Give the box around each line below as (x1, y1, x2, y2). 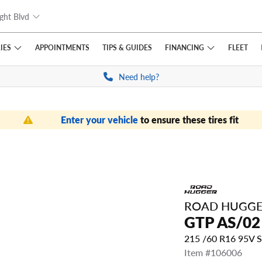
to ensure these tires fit (140, 113, 239, 126)
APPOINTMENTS (35, 43, 89, 52)
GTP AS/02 (184, 211, 260, 233)
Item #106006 (184, 246, 242, 260)
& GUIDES (116, 43, 152, 52)
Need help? (118, 71, 159, 82)
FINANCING (164, 42, 204, 52)
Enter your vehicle (61, 113, 140, 126)
